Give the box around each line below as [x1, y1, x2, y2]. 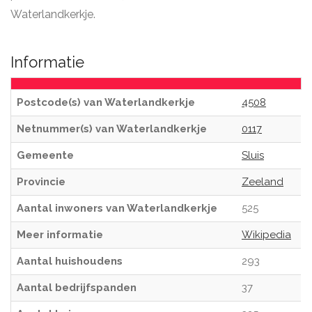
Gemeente [17, 149, 74, 162]
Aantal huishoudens [17, 255, 123, 267]
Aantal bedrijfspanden [17, 281, 136, 294]
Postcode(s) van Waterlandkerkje [17, 96, 195, 109]
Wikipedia [242, 228, 291, 241]
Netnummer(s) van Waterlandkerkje [17, 123, 207, 135]
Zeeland [242, 175, 283, 188]
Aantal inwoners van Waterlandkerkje [17, 202, 217, 214]
